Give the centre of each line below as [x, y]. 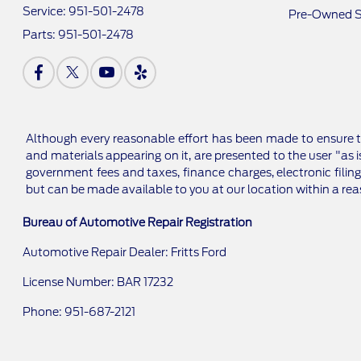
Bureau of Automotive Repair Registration [138, 222]
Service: [46, 11]
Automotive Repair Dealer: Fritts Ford [125, 252]
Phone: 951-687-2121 [79, 312]
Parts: [41, 35]
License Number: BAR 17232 [98, 282]
